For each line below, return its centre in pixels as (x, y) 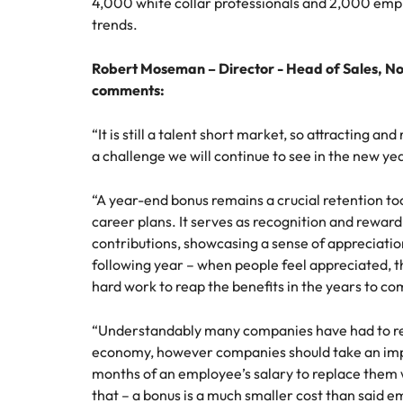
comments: (128, 90)
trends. (115, 24)
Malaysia (57, 26)
